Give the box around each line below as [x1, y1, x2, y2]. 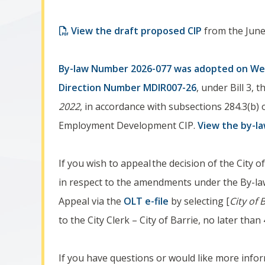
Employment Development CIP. [59, 119, 198, 132]
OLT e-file [124, 195, 169, 208]
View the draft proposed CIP [71, 24, 202, 37]
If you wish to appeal [59, 157, 151, 170]
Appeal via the [59, 195, 124, 208]
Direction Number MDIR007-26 [59, 81, 197, 94]
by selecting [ [169, 195, 230, 208]
